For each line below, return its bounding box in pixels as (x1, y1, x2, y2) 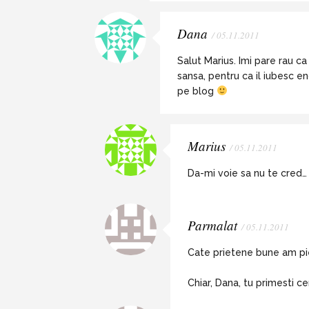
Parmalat (188, 217, 237, 234)
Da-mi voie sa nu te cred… (188, 168, 307, 179)
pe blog (177, 86, 217, 97)
